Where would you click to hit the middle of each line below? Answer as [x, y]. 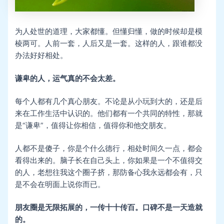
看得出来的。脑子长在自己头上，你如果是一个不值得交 [109, 161]
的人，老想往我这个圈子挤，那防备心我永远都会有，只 [109, 173]
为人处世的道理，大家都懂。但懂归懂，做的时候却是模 [109, 32]
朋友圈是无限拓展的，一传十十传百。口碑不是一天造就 [109, 207]
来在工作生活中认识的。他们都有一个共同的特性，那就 [109, 114]
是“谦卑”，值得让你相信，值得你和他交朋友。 [93, 126]
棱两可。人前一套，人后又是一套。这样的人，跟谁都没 [109, 44]
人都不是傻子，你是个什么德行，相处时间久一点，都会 [109, 149]
